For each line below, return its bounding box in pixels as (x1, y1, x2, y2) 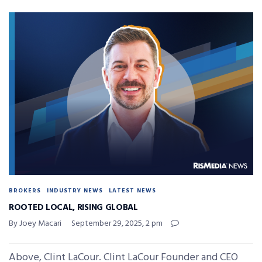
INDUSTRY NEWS (47, 185, 103, 195)
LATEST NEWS (109, 185, 156, 195)
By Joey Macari (9, 216, 61, 230)
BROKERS (9, 185, 41, 195)
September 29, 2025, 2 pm (71, 216, 163, 230)
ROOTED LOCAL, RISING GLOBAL (9, 200, 138, 215)
